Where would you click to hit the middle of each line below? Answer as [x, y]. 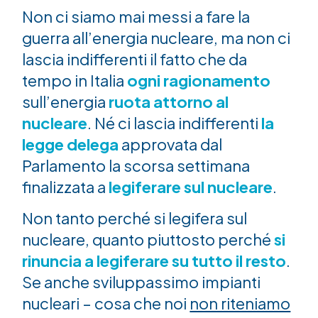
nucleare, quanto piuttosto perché [148, 240]
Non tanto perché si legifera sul [135, 218]
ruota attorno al [168, 101]
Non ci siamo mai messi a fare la [136, 16]
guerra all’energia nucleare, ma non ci [157, 37]
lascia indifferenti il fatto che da [135, 59]
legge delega [72, 144]
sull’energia [64, 101]
